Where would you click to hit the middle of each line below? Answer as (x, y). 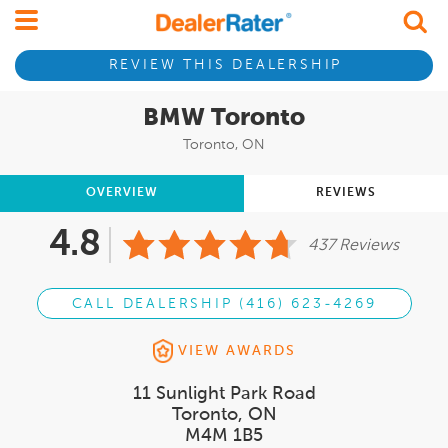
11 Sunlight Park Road (224, 394)
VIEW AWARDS (236, 351)
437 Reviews (353, 246)
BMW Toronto (224, 118)
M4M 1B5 (224, 436)
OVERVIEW (122, 193)
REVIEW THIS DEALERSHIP (225, 65)
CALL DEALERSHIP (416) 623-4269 (224, 304)
